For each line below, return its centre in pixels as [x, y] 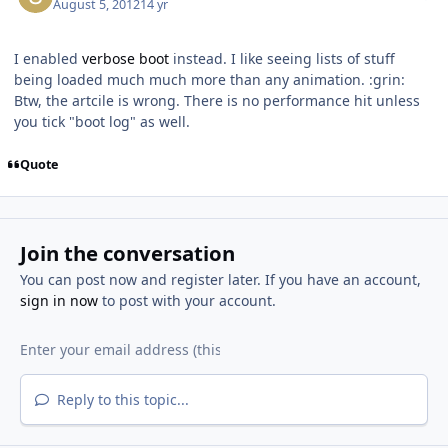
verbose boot [125, 59]
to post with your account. [186, 301]
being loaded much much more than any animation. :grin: [209, 80]
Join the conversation [127, 253]
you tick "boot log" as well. [102, 122]
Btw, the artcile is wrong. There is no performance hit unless [217, 101]
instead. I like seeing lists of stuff [282, 59]
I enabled [48, 59]
